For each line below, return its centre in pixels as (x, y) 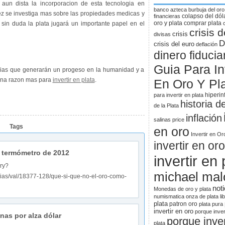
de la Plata (166, 105)
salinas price (169, 120)
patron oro (183, 204)
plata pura (211, 204)
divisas (162, 34)
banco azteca (170, 10)
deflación (206, 44)
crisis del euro (174, 44)
